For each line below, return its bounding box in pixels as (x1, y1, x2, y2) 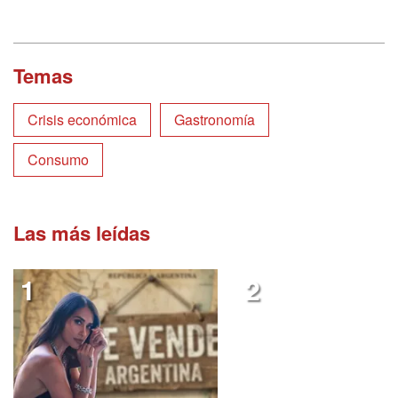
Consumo (28, 149, 89, 171)
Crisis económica (28, 109, 137, 131)
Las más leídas (13, 219, 150, 248)
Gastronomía (174, 109, 255, 131)
